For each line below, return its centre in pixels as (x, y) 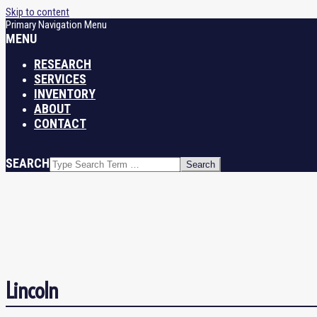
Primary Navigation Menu (56, 25)
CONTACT (60, 123)
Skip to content (38, 12)
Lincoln (32, 291)
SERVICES (60, 79)
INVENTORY (65, 94)
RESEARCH (63, 64)
